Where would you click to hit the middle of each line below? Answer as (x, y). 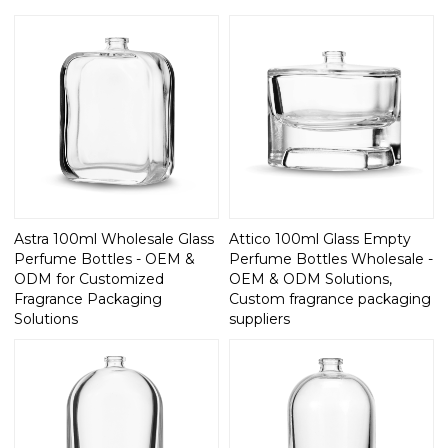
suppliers (259, 319)
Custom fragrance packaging (330, 299)
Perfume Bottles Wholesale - (331, 259)
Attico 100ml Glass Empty (320, 239)
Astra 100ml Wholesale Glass (114, 239)
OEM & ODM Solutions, (310, 279)
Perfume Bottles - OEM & (105, 259)
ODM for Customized (89, 279)
